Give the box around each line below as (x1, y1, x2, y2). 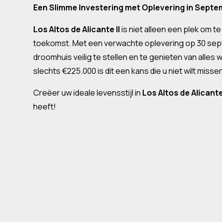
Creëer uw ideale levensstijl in (33, 87, 143, 98)
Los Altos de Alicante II (33, 24, 120, 35)
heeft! (33, 101, 56, 112)
